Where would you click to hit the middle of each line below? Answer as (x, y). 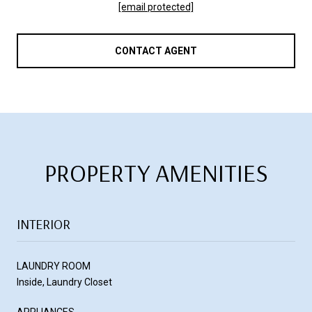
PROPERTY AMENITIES (156, 172)
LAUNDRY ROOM (54, 266)
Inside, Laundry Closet (64, 282)
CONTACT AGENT (156, 50)
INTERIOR (44, 224)
